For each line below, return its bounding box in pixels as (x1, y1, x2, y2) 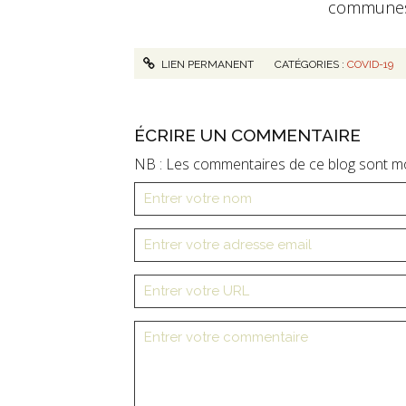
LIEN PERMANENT (159, 57, 255, 71)
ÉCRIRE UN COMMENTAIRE (134, 124, 361, 145)
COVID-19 (347, 57, 394, 71)
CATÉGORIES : (275, 57, 348, 71)
